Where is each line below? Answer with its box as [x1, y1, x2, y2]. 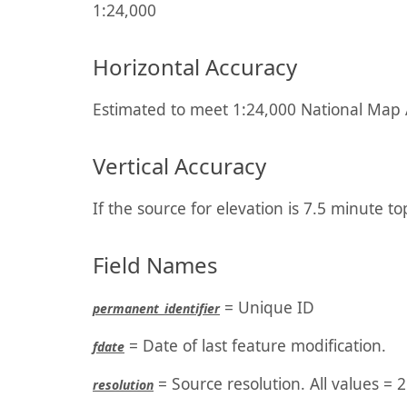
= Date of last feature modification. [124, 334, 386, 356]
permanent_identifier [93, 300, 220, 317]
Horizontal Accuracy [93, 52, 297, 82]
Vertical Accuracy [93, 151, 266, 181]
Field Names [93, 250, 218, 280]
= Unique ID [220, 296, 314, 318]
